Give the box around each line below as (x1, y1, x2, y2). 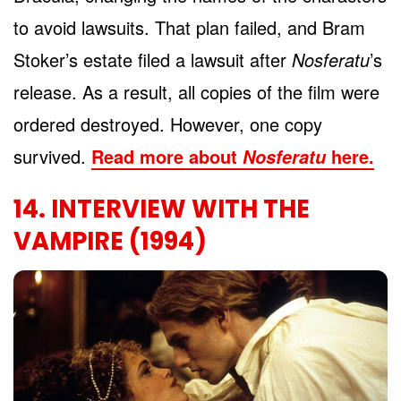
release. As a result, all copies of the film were (13, 79, 380, 106)
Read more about (91, 143, 243, 170)
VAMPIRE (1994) (13, 223, 207, 259)
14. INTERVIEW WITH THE (13, 191, 310, 226)
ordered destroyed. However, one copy (13, 111, 322, 138)
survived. (13, 143, 91, 170)
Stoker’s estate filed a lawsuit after (13, 47, 292, 73)
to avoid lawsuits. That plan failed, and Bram (13, 14, 365, 41)
